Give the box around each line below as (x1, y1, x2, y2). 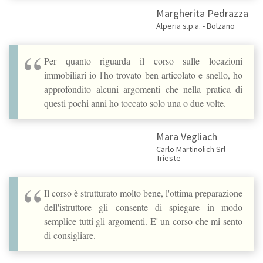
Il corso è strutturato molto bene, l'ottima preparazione (44, 186, 242, 199)
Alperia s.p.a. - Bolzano (156, 20, 235, 31)
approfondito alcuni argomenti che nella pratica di (44, 82, 242, 95)
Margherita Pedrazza (156, 6, 248, 20)
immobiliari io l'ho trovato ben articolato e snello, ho (44, 68, 242, 81)
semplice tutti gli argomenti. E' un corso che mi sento (44, 214, 242, 227)
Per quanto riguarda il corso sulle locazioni (44, 54, 242, 67)
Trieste (156, 152, 181, 163)
